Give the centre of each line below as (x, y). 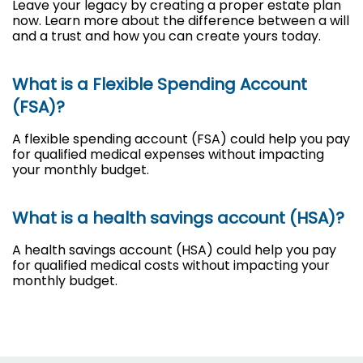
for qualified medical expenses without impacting (168, 155)
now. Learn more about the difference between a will (181, 21)
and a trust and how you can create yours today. (167, 36)
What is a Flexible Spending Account (160, 85)
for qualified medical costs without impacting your (171, 266)
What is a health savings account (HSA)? (178, 218)
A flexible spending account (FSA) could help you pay (181, 139)
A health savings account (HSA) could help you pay (174, 250)
